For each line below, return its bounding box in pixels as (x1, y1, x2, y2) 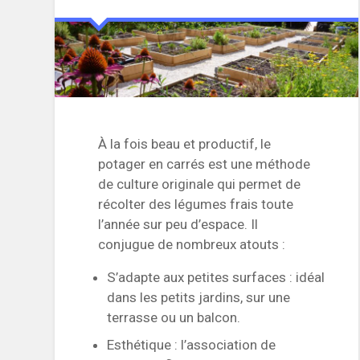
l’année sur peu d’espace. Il (98, 215, 259, 232)
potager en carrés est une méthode (98, 155, 311, 172)
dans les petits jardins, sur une (107, 289, 291, 306)
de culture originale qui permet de (98, 175, 301, 192)
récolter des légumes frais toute (98, 195, 294, 212)
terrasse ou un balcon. (107, 309, 241, 326)
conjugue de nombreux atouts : (98, 235, 286, 252)
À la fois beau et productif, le (98, 135, 272, 152)
